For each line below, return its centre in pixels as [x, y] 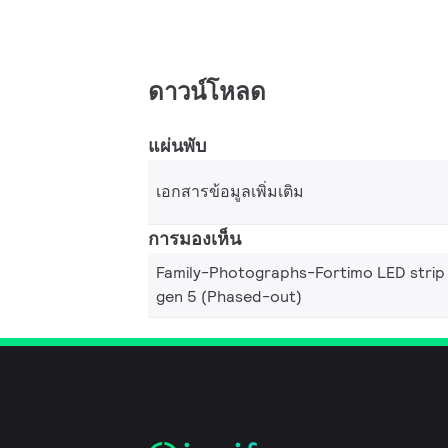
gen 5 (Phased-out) [229, 296]
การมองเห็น [194, 238]
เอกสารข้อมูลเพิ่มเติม [230, 191]
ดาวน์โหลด [207, 91]
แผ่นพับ [177, 145]
